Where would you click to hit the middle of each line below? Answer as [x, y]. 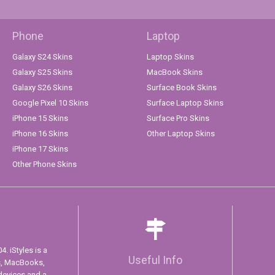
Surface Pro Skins [178, 118]
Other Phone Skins [45, 164]
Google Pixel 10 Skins [50, 103]
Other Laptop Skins [181, 133]
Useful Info [156, 260]
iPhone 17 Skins [40, 149]
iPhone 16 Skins [40, 133]
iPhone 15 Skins [40, 118]
